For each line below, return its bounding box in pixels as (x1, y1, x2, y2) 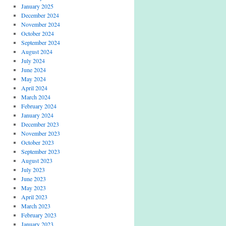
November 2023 (21, 129, 60, 137)
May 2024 (21, 75, 46, 83)
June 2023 (21, 175, 46, 183)
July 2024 (21, 56, 45, 65)
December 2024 (21, 11, 59, 19)
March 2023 (21, 202, 50, 210)
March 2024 (21, 93, 50, 101)
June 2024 (21, 66, 46, 74)
